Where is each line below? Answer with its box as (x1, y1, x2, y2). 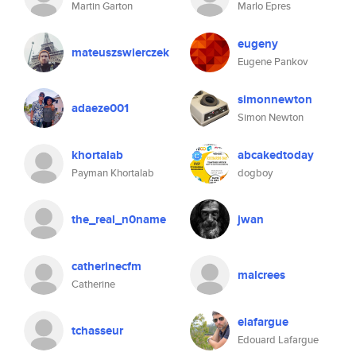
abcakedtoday (238, 146, 314, 164)
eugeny (238, 35, 278, 52)
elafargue (238, 313, 288, 331)
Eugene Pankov (238, 54, 308, 69)
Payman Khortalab (72, 165, 154, 180)
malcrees (238, 266, 285, 284)
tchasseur (72, 322, 123, 339)
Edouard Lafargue (238, 332, 319, 347)
